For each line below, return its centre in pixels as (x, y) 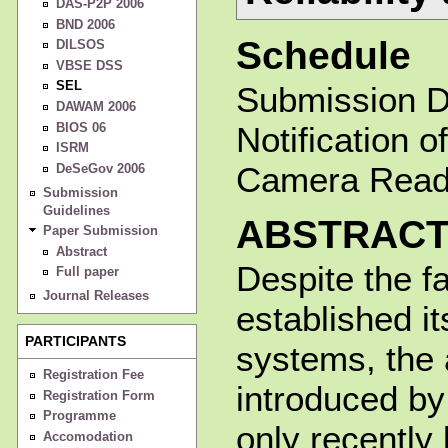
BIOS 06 (80, 127)
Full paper (87, 272)
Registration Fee (93, 375)
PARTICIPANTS (76, 341)
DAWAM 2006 (95, 107)
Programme (79, 416)
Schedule (323, 55)
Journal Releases (95, 296)
